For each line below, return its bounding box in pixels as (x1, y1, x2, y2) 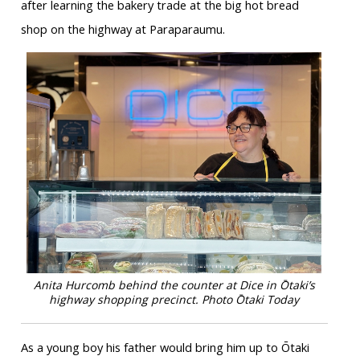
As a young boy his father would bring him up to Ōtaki (20, 338, 309, 355)
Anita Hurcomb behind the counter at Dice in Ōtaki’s (33, 276, 315, 292)
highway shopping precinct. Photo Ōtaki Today (49, 291, 299, 307)
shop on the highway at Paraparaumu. (20, 20, 225, 37)
